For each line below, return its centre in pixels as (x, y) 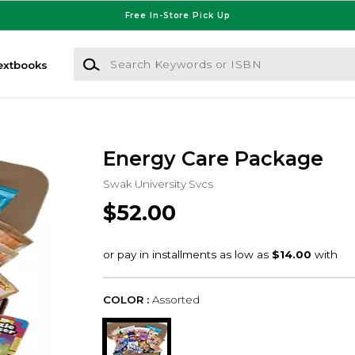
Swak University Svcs (158, 183)
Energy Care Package (213, 159)
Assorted (176, 300)
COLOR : (126, 300)
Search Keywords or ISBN (143, 55)
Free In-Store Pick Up (177, 15)
